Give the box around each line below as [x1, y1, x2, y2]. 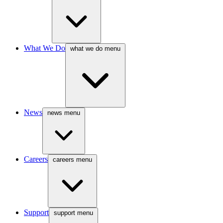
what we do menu [70, 45, 120, 52]
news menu [47, 109, 80, 116]
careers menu [53, 156, 92, 163]
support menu [54, 209, 93, 217]
